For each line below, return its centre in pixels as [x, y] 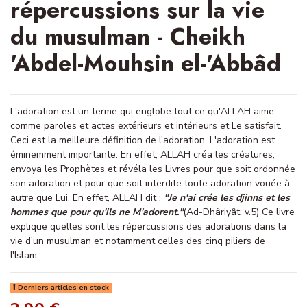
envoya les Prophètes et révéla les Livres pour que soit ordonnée [153, 169]
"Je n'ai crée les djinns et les [227, 197]
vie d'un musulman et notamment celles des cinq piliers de [138, 241]
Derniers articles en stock [63, 288]
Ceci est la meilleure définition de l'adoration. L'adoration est [143, 140]
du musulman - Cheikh [128, 36]
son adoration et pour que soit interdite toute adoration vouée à [150, 183]
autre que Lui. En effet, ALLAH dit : [87, 197]
